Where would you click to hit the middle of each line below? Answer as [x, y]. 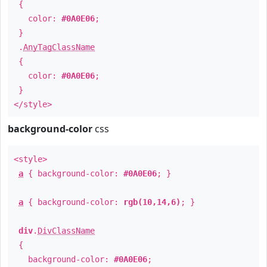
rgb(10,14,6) [152, 202]
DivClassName [66, 231]
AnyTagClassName [59, 47]
